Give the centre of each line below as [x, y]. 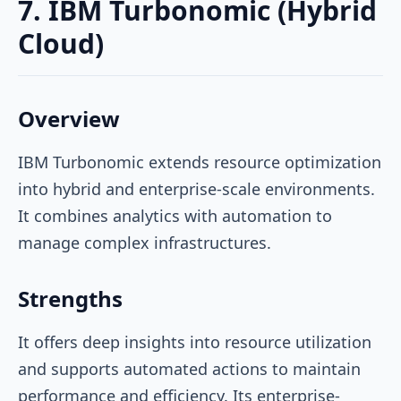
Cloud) [61, 43]
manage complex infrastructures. [147, 242]
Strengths [70, 298]
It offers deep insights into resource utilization [195, 341]
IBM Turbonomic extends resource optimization [200, 162]
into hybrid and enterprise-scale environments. [196, 188]
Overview [69, 118]
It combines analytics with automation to [175, 215]
